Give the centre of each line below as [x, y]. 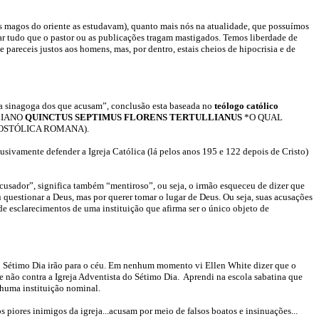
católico [262, 106]
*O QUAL [262, 117]
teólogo [229, 106]
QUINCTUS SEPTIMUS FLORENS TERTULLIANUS [134, 117]
